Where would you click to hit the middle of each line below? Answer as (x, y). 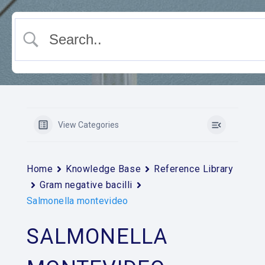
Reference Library (194, 169)
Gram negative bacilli (86, 185)
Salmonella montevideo (77, 201)
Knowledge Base (104, 169)
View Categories (88, 125)
